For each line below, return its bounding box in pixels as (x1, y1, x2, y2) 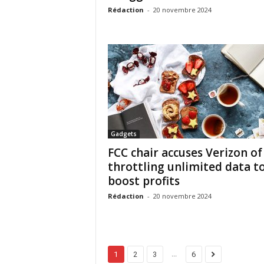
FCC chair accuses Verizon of (107, 145, 262, 160)
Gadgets (110, 130, 137, 138)
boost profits (107, 173, 180, 189)
